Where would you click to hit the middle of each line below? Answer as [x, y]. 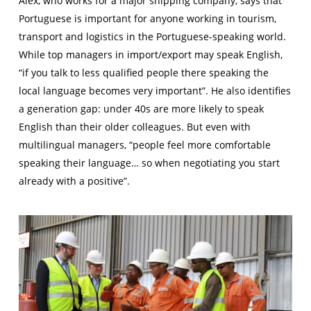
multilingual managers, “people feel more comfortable [144, 145]
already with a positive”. [74, 181]
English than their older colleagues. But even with [134, 127]
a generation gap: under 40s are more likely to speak [141, 109]
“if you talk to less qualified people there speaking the [143, 73]
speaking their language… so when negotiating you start [149, 163]
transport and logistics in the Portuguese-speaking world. [152, 37]
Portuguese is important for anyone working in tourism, [147, 19]
